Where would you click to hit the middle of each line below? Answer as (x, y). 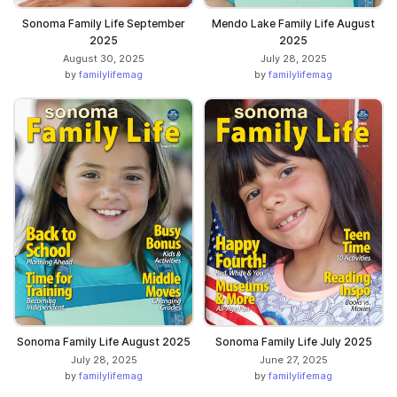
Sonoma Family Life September (104, 24)
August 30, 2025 (104, 59)
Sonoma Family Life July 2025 (293, 342)
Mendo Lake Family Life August (293, 24)
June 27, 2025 (293, 360)
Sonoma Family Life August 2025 (104, 342)
